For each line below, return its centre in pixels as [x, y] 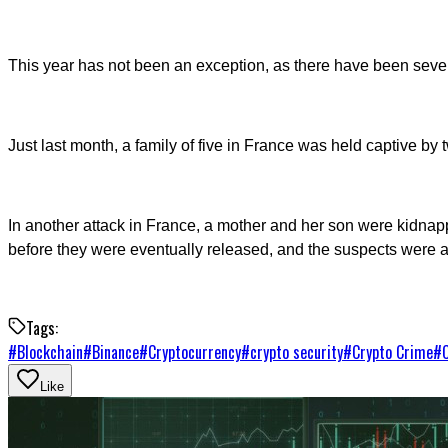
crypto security [296, 351]
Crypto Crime [392, 351]
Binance [115, 351]
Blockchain [50, 351]
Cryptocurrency [194, 351]
